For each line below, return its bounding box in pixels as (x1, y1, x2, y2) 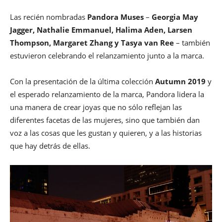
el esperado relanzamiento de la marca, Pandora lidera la (10, 89, 204, 100)
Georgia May (152, 12, 198, 22)
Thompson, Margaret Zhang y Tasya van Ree (10, 38, 174, 48)
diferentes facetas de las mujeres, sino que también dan (10, 115, 200, 125)
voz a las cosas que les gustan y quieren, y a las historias (10, 128, 202, 138)
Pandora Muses (87, 12, 144, 22)
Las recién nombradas (10, 12, 87, 22)
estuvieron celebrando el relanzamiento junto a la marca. (10, 51, 204, 61)
